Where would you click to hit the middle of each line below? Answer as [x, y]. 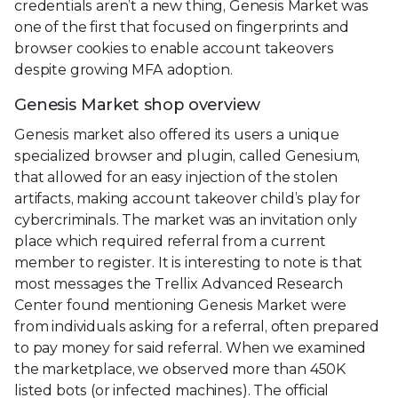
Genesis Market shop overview [137, 104]
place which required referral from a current [170, 241]
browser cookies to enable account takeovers [175, 48]
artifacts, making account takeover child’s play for [187, 198]
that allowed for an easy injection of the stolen [176, 177]
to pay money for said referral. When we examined [191, 347]
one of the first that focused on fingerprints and [182, 27]
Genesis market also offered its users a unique [177, 134]
